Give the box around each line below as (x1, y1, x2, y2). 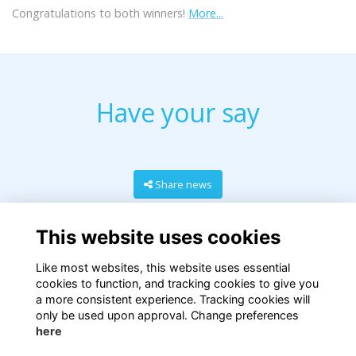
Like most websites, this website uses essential (35, 260, 290, 274)
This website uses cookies (35, 225, 281, 249)
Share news (155, 176, 213, 192)
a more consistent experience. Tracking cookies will (35, 292, 310, 306)
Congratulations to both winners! (12, 5, 188, 21)
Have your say (96, 95, 260, 130)
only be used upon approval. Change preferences (35, 308, 299, 322)
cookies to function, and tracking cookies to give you (35, 276, 319, 290)
